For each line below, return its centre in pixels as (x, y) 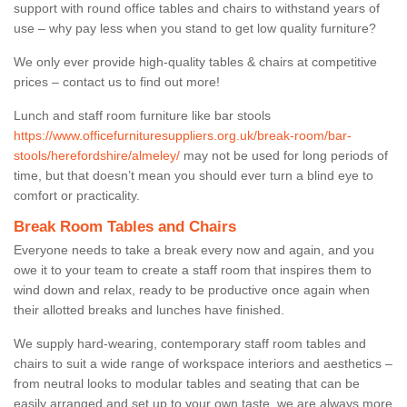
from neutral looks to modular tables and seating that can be (187, 383)
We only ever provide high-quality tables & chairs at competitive (195, 61)
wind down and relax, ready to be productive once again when (192, 289)
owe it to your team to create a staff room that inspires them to (193, 269)
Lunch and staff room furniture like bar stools (142, 115)
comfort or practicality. (79, 195)
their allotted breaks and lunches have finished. (151, 309)
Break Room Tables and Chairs (125, 226)
